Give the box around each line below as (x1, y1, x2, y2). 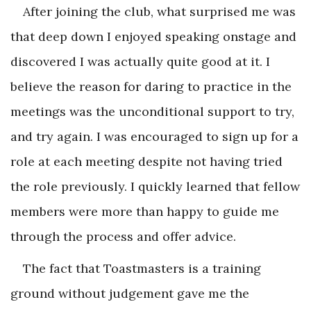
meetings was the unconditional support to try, (10, 103, 294, 119)
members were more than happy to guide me (10, 203, 279, 219)
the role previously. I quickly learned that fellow (10, 178, 300, 194)
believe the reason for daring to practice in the (10, 78, 292, 94)
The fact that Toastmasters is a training (23, 260, 261, 276)
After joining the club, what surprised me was (23, 3, 296, 19)
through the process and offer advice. (10, 228, 236, 244)
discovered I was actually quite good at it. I (10, 53, 270, 69)
